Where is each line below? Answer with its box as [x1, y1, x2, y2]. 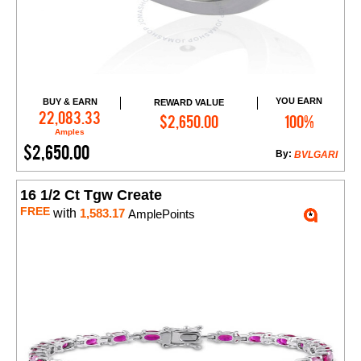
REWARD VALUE [153, 97, 224, 107]
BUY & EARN [42, 97, 98, 107]
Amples [55, 127, 85, 137]
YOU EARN [276, 96, 323, 106]
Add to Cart [167, 107, 226, 121]
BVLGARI [294, 149, 338, 161]
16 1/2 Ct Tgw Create [20, 187, 162, 204]
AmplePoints [125, 207, 195, 222]
